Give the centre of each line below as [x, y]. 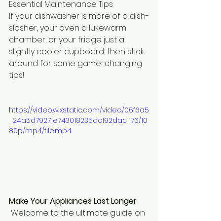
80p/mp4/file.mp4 [40, 130]
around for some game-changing [76, 63]
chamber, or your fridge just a [68, 39]
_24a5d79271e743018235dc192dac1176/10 [78, 120]
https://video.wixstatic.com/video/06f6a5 [79, 110]
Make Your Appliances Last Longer [73, 201]
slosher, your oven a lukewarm [69, 28]
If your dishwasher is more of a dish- [79, 16]
